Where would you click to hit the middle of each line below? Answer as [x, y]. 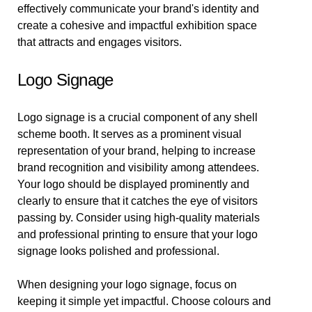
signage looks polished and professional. [118, 251]
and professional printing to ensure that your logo [138, 234]
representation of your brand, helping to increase [136, 151]
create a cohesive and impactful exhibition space [137, 25]
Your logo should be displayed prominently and [133, 184]
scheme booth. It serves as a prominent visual [130, 134]
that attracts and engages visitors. [100, 42]
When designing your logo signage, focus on [127, 284]
